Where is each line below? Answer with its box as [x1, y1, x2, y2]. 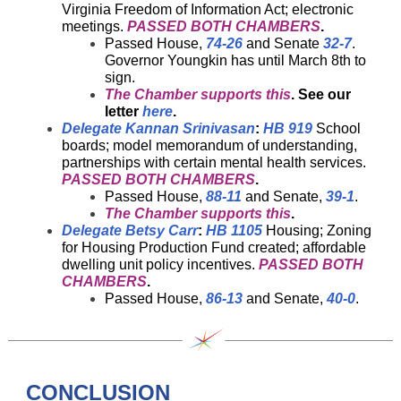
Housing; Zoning [262, 223, 371, 238]
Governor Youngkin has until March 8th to [105, 53, 366, 68]
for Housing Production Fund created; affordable [62, 240, 366, 255]
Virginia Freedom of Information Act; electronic [62, 2, 354, 17]
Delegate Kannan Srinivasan [62, 121, 255, 136]
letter [105, 104, 142, 119]
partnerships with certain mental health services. [62, 155, 366, 170]
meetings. [62, 19, 127, 34]
